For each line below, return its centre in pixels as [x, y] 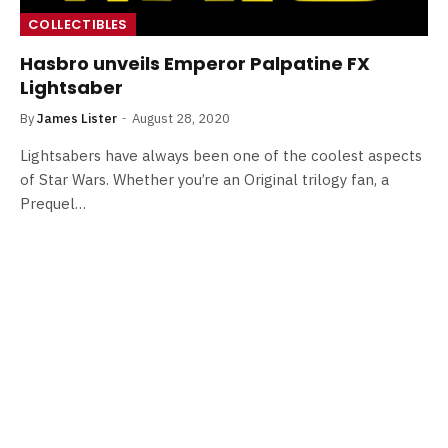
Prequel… [53, 203]
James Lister [77, 118]
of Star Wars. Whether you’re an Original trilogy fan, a [204, 179]
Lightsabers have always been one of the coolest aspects [221, 155]
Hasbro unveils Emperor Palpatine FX [195, 63]
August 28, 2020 [181, 118]
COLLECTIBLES [78, 24]
